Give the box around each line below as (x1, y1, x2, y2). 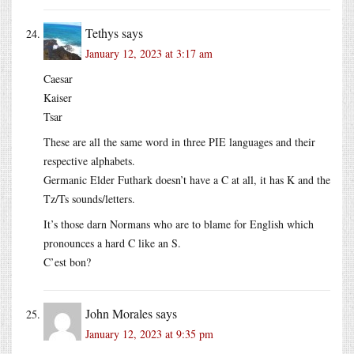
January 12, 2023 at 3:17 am (85, 45, 213, 61)
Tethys (85, 24, 119, 41)
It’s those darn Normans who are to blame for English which (43, 216, 314, 232)
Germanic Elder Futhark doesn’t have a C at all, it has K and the (43, 171, 330, 187)
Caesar (43, 70, 73, 86)
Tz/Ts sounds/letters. (43, 190, 135, 206)
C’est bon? (43, 254, 91, 269)
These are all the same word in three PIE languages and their (43, 134, 315, 149)
